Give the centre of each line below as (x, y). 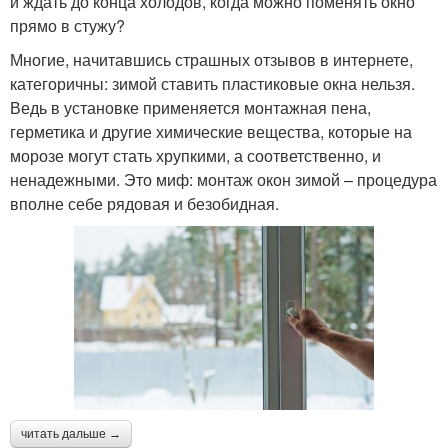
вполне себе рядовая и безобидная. (144, 203)
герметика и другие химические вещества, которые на (211, 131)
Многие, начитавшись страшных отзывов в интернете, (211, 59)
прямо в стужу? (67, 25)
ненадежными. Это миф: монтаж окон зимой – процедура (223, 179)
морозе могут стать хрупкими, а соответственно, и (195, 155)
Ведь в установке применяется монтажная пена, (190, 107)
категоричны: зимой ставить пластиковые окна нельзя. (212, 83)
